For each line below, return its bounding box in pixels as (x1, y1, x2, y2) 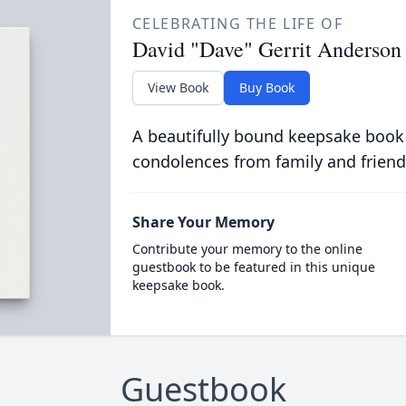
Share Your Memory (131, 212, 275, 232)
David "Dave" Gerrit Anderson (131, 34, 401, 63)
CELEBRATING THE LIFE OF (131, 14, 343, 34)
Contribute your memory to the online (131, 240, 362, 257)
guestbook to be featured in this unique (131, 258, 375, 275)
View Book (147, 79, 208, 96)
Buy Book (238, 79, 295, 96)
